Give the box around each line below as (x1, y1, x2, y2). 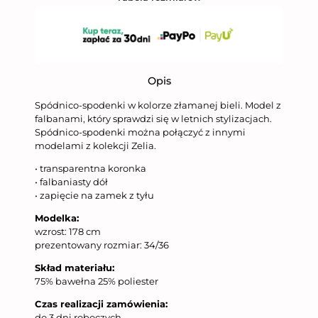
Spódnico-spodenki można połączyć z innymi (35, 126, 246, 138)
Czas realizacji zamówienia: (35, 297, 168, 309)
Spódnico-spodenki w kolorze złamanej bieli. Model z (35, 99, 281, 111)
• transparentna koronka (35, 162, 146, 174)
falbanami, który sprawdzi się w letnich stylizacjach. (35, 112, 272, 124)
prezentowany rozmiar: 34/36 (35, 238, 169, 251)
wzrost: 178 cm (35, 225, 101, 237)
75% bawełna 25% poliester (35, 275, 158, 287)
